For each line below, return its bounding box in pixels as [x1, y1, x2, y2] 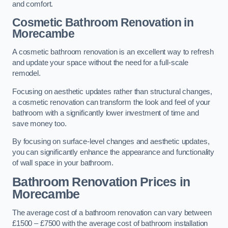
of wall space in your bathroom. [12, 159, 113, 167]
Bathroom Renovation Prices [12, 175, 177, 189]
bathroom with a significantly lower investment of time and [12, 108, 199, 117]
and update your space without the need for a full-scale [12, 58, 189, 67]
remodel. [12, 69, 41, 77]
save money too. [12, 119, 67, 128]
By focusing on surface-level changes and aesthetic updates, [12, 137, 210, 146]
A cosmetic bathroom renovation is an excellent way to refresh [12, 47, 214, 56]
